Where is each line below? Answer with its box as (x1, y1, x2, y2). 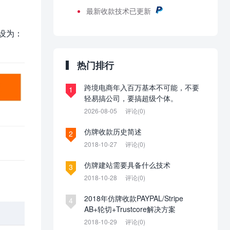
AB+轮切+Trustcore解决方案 (84, 204, 176, 215)
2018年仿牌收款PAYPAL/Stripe (84, 193, 183, 204)
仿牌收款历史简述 (84, 126, 142, 137)
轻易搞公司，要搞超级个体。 (84, 93, 178, 104)
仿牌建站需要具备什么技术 (84, 160, 170, 170)
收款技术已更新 (101, 6, 151, 16)
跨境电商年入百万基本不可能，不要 (84, 82, 199, 93)
